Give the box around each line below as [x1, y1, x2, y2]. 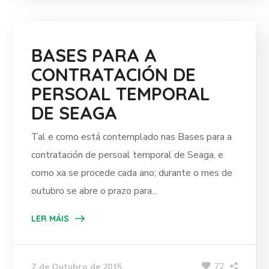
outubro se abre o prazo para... [31, 184, 158, 198]
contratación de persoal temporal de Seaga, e [31, 148, 224, 162]
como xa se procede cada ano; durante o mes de [31, 166, 233, 180]
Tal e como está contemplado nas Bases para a [31, 130, 232, 144]
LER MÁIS [31, 213, 70, 224]
